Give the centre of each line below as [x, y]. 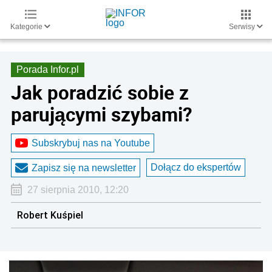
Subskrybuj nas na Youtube [91, 143]
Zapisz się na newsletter [84, 168]
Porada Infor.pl [48, 70]
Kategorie [27, 27]
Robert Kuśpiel [50, 215]
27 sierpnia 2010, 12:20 [78, 190]
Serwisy [243, 27]
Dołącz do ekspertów [196, 167]
